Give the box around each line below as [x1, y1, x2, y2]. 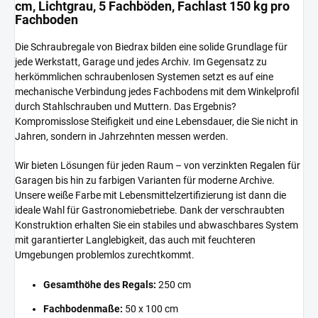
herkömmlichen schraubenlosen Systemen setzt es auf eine [15, 70, 273, 82]
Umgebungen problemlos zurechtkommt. [15, 248, 194, 261]
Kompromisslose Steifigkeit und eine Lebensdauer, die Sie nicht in [15, 115, 298, 127]
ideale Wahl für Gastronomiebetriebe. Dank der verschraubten [15, 204, 285, 216]
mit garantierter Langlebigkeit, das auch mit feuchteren [15, 234, 256, 246]
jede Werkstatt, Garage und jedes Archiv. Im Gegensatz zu [15, 55, 267, 67]
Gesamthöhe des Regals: [43, 278, 156, 290]
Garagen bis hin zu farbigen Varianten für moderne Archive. [15, 174, 275, 186]
